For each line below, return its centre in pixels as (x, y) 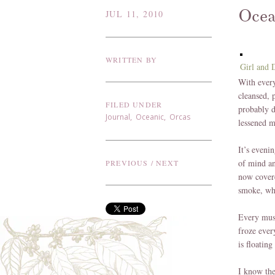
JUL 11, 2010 (135, 14)
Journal (118, 117)
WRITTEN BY (131, 60)
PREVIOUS (127, 163)
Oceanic (150, 117)
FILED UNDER (134, 105)
